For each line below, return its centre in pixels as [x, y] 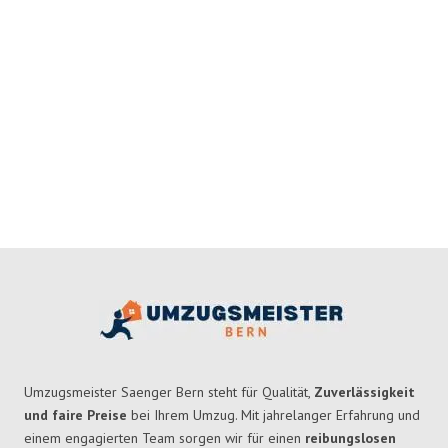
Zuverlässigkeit [364, 392]
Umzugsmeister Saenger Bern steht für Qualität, [169, 392]
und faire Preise [75, 415]
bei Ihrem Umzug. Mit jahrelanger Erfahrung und [273, 415]
